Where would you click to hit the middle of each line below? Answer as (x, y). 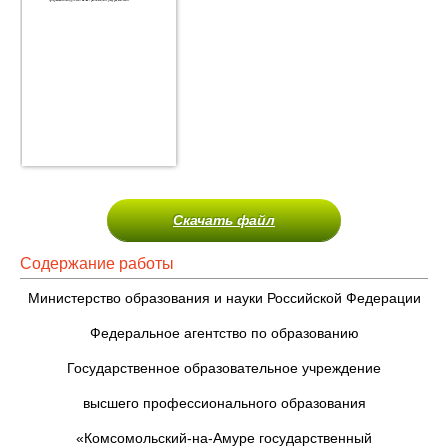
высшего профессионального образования (224, 403)
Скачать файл (224, 220)
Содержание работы (97, 263)
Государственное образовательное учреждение (224, 368)
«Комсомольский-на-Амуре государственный (224, 438)
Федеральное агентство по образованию (224, 333)
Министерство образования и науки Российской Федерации (224, 298)
